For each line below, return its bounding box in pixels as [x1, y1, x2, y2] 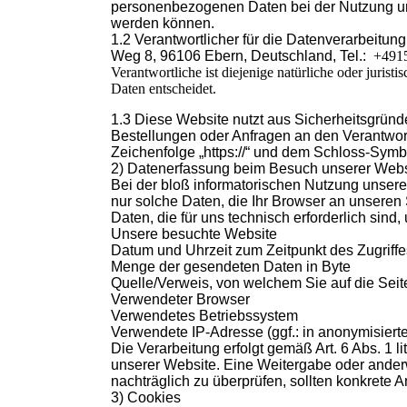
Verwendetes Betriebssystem [111, 308, 298, 324]
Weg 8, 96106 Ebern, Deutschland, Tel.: [111, 48, 373, 65]
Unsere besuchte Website [111, 226, 277, 243]
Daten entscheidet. [111, 81, 216, 97]
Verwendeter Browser [111, 292, 250, 308]
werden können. [111, 15, 214, 32]
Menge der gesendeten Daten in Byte [111, 259, 351, 275]
